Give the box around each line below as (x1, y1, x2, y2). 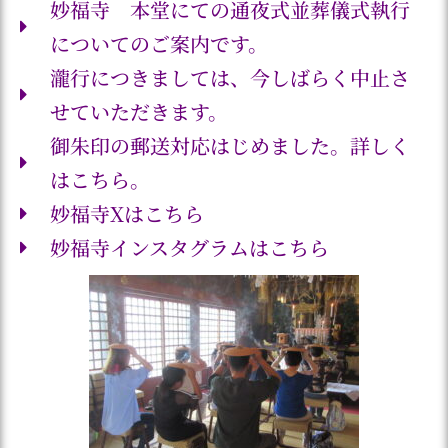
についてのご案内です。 (50, 29, 268, 58)
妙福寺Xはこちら (50, 199, 204, 228)
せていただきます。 (50, 97, 228, 126)
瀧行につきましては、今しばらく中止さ (50, 63, 410, 92)
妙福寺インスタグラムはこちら (50, 233, 329, 262)
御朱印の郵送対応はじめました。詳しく (50, 131, 410, 160)
